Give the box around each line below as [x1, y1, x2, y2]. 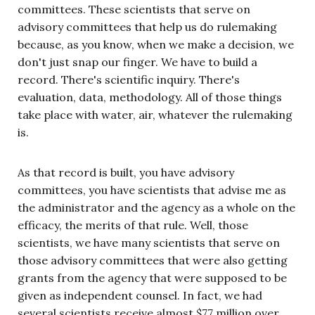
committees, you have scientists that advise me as [18, 182, 286, 197]
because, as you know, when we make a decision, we [18, 37, 294, 51]
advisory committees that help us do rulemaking [18, 19, 277, 34]
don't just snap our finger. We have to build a [18, 54, 257, 69]
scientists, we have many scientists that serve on [18, 235, 280, 250]
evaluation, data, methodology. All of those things [18, 89, 282, 104]
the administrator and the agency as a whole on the [18, 200, 295, 214]
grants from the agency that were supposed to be [18, 270, 287, 285]
